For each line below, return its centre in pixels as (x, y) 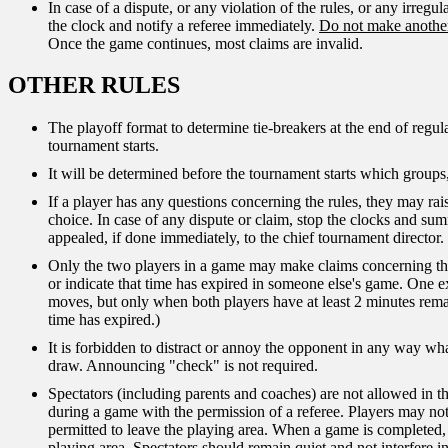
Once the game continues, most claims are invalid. (205, 43)
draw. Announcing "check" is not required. (183, 366)
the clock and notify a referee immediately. (183, 25)
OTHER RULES (94, 85)
